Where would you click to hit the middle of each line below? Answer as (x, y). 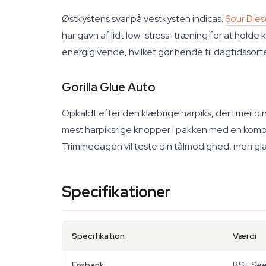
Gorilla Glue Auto (109, 87)
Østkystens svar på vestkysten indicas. (143, 19)
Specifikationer (116, 192)
